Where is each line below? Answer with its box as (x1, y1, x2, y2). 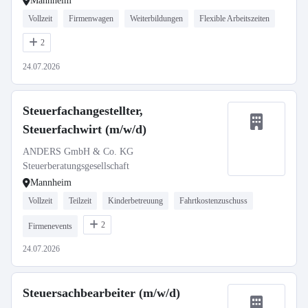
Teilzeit (69, 196, 91, 206)
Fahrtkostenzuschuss (179, 196, 247, 206)
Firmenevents (28, 221, 72, 231)
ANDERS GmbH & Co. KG (23, 146, 133, 157)
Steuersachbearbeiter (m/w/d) (23, 286, 180, 300)
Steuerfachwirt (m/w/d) (23, 122, 146, 136)
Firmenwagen (69, 14, 113, 23)
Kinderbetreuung (108, 196, 163, 206)
